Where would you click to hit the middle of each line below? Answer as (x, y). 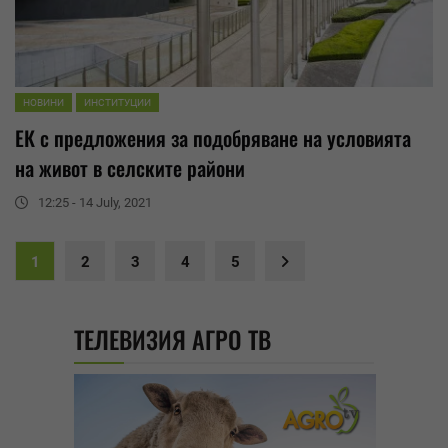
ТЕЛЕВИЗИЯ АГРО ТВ (172, 339)
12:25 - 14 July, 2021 (95, 203)
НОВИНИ (43, 103)
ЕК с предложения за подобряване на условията (213, 138)
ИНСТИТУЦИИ (117, 103)
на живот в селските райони (130, 168)
